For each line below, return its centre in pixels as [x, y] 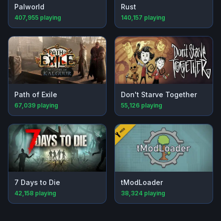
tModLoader [142, 183]
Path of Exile [36, 95]
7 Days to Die [37, 183]
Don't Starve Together [159, 95]
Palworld [29, 7]
